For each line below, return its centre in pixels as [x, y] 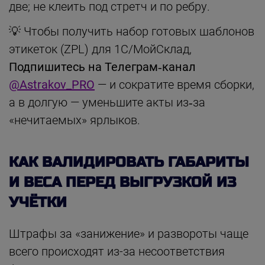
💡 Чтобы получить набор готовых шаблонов [132, 31]
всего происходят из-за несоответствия [117, 251]
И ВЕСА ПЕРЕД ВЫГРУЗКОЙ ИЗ [122, 182]
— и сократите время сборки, [174, 84]
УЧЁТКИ [38, 202]
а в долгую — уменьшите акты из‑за [107, 102]
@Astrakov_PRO [52, 84]
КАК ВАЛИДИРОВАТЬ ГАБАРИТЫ [129, 162]
